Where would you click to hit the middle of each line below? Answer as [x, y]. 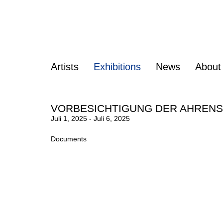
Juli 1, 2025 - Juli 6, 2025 [90, 119]
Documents [69, 139]
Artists [65, 67]
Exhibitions [117, 67]
